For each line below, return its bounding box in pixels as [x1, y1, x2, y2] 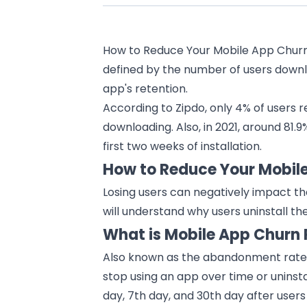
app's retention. [103, 80, 188, 97]
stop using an [103, 268, 177, 284]
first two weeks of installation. [103, 138, 262, 154]
